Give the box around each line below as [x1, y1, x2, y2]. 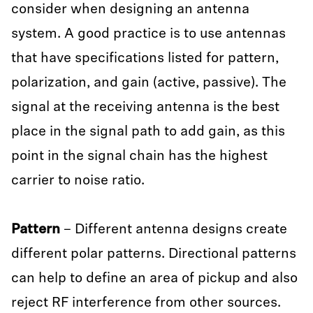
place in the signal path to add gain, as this [11, 125, 285, 139]
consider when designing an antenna [11, 3, 249, 17]
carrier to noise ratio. [11, 174, 152, 188]
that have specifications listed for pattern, [11, 52, 279, 66]
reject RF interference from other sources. [11, 296, 281, 310]
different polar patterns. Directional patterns [11, 247, 296, 261]
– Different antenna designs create [60, 223, 287, 237]
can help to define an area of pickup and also [11, 272, 298, 286]
